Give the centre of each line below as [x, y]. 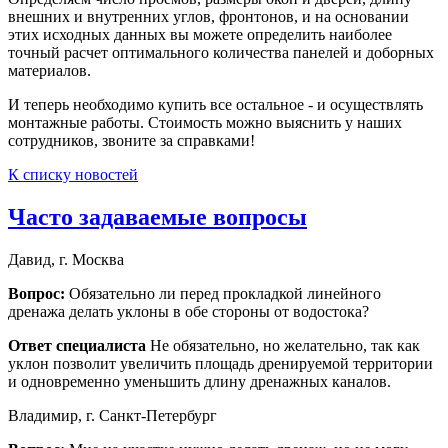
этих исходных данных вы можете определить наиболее [200, 35]
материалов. [49, 71]
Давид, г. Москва [66, 260]
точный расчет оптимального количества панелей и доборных [221, 53]
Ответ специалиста [77, 346]
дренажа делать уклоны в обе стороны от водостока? [188, 312]
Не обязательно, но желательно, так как [285, 346]
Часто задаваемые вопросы [157, 217]
